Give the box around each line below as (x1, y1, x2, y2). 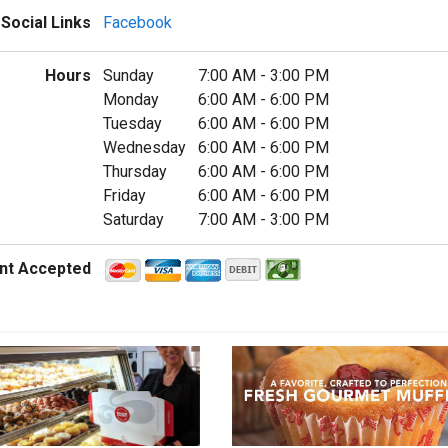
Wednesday (102, 138, 186, 158)
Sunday (102, 66, 154, 86)
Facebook (102, 13, 172, 33)
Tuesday (102, 114, 162, 134)
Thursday (102, 162, 167, 182)
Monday (102, 90, 159, 110)
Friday (102, 186, 146, 206)
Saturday (102, 210, 164, 230)
